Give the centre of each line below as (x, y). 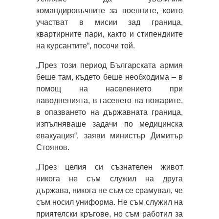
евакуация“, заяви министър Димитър (109, 135)
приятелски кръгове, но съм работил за (109, 214)
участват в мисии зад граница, (109, 22)
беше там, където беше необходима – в (109, 77)
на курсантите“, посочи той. (86, 45)
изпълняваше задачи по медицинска (109, 124)
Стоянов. (53, 147)
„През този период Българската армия (109, 65)
